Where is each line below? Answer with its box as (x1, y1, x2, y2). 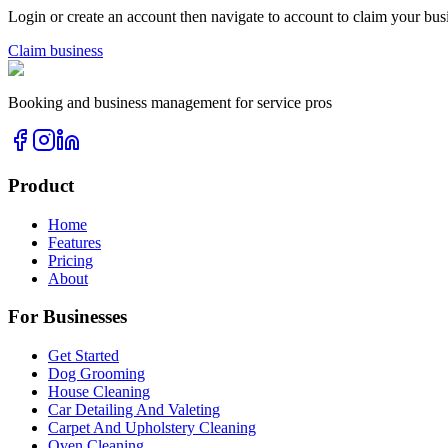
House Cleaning (48, 383, 150, 401)
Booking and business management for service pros (8, 94, 332, 112)
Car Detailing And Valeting (48, 401, 220, 419)
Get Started (48, 347, 119, 365)
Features (48, 233, 101, 251)
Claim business (8, 42, 103, 60)
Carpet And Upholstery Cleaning (48, 419, 256, 437)
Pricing (48, 251, 93, 269)
